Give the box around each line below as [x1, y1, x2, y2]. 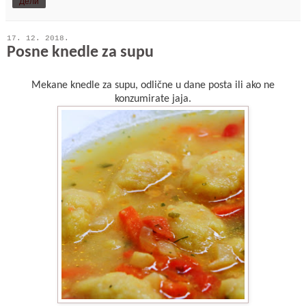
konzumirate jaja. [115, 94, 191, 105]
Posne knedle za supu [7, 44, 154, 61]
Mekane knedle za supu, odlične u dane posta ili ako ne [31, 80, 275, 92]
